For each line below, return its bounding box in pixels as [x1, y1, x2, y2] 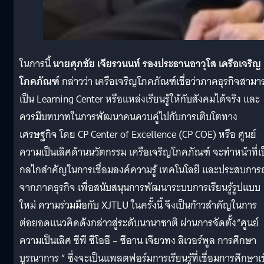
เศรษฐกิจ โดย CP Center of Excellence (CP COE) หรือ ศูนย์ [19, 126, 256, 143]
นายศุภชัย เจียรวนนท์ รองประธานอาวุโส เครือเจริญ [53, 55, 261, 72]
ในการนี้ [19, 55, 53, 72]
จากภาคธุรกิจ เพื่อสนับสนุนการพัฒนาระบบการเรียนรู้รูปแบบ [19, 179, 260, 196]
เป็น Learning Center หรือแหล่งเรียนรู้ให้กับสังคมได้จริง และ [19, 90, 260, 108]
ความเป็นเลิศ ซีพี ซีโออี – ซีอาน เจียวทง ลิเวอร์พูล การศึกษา [19, 232, 256, 249]
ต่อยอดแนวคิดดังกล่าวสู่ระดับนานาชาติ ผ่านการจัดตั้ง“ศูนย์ [19, 214, 259, 232]
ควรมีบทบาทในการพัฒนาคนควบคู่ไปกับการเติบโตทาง [19, 108, 237, 126]
